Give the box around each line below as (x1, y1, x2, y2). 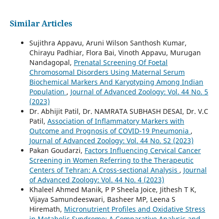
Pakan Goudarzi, (29, 145, 85, 155)
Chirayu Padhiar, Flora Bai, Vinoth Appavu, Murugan (29, 47, 201, 57)
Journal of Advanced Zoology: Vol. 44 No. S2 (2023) (29, 135, 194, 145)
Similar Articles (9, 18, 72, 29)
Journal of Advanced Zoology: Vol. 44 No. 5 (70, 87, 208, 96)
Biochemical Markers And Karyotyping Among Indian (29, 77, 203, 87)
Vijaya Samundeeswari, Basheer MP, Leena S (29, 194, 175, 204)
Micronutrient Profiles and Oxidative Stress (64, 204, 205, 214)
